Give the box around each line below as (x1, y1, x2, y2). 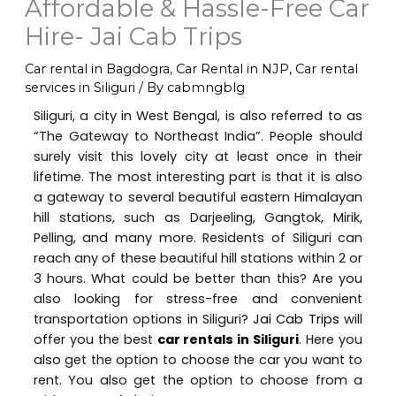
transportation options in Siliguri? (33, 310, 254, 329)
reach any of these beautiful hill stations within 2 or (33, 249, 363, 268)
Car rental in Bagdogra (24, 61, 170, 78)
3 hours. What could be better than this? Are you (33, 270, 363, 288)
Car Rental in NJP (175, 61, 289, 78)
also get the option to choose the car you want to (33, 351, 363, 369)
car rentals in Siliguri (156, 331, 300, 349)
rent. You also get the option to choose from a (33, 371, 363, 390)
